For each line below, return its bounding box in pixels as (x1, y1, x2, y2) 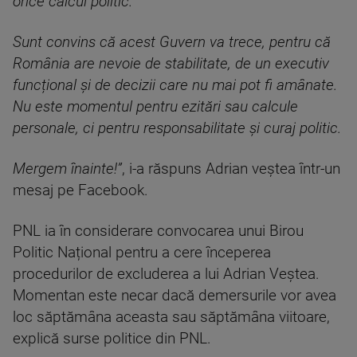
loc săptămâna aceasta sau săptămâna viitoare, (13, 308, 330, 327)
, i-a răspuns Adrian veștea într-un (122, 160, 340, 178)
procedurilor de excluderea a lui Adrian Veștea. (13, 265, 320, 284)
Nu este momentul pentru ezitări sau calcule (13, 98, 298, 116)
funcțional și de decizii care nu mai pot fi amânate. (13, 76, 337, 95)
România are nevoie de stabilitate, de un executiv (13, 55, 329, 73)
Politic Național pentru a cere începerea (13, 244, 271, 262)
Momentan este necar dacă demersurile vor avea (13, 287, 336, 305)
